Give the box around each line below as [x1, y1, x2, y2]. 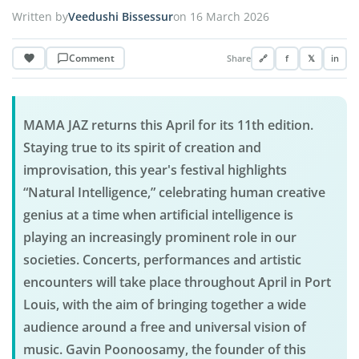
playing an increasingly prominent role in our [22, 228, 296, 247]
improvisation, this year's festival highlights [22, 161, 287, 179]
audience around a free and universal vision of [22, 318, 306, 337]
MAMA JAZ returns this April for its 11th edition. [22, 116, 313, 135]
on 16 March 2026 [173, 9, 269, 25]
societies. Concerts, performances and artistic [22, 251, 301, 269]
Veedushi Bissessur [68, 9, 173, 25]
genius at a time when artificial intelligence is [22, 206, 293, 224]
